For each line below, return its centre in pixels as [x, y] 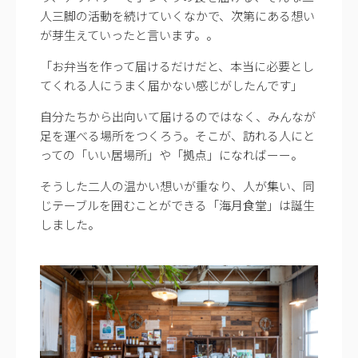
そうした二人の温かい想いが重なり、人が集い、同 [177, 185]
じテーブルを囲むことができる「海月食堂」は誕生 [177, 205]
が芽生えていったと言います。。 [129, 34]
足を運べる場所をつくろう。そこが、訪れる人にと [177, 135]
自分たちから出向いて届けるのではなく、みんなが [178, 116]
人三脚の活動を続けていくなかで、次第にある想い [177, 15]
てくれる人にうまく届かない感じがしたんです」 [171, 85]
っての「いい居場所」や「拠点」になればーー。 [171, 154]
